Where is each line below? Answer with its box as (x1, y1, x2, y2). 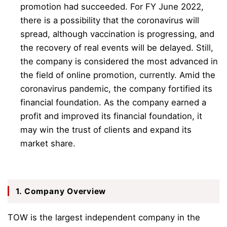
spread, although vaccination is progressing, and (20, 28, 215, 39)
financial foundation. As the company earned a (20, 97, 207, 107)
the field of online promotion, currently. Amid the (20, 69, 216, 80)
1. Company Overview (15, 186, 106, 196)
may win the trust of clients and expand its (20, 124, 192, 135)
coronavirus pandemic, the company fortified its (20, 83, 213, 94)
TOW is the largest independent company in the (8, 212, 200, 222)
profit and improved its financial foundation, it (20, 110, 203, 121)
